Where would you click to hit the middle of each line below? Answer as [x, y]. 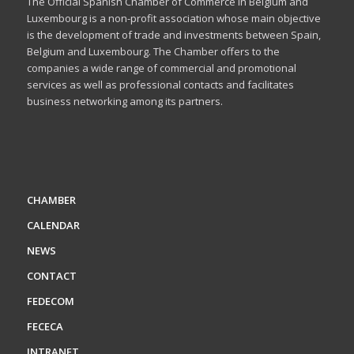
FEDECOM [50, 301]
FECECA [45, 327]
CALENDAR [53, 226]
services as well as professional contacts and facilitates [160, 84]
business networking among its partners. [124, 101]
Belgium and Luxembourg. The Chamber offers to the [153, 51]
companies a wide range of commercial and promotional [161, 68]
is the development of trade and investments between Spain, [173, 34]
